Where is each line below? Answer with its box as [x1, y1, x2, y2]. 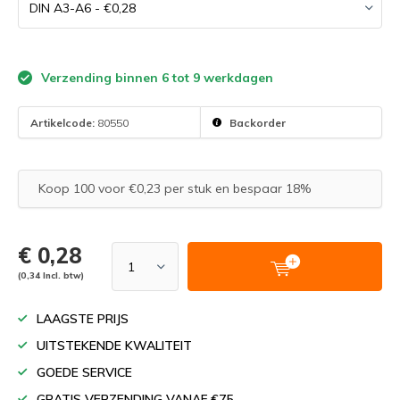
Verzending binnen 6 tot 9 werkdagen [37, 70, 273, 86]
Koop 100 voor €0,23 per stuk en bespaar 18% [38, 180, 311, 196]
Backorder [227, 115, 286, 129]
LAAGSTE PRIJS [37, 311, 129, 327]
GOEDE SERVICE [37, 364, 132, 380]
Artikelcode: [30, 115, 95, 129]
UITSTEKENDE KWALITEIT [37, 337, 192, 354]
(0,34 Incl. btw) [18, 270, 84, 280]
